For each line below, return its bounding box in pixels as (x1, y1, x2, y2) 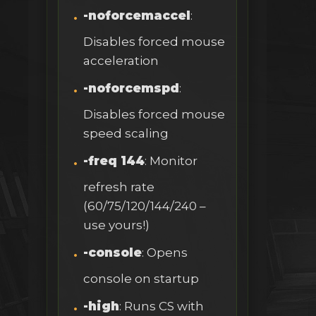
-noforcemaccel (83, 8, 190, 23)
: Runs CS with (119, 299, 204, 314)
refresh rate (83, 180, 154, 195)
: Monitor (145, 154, 197, 169)
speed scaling (83, 126, 169, 141)
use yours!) (83, 218, 150, 233)
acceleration (83, 54, 159, 68)
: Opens (142, 245, 188, 260)
